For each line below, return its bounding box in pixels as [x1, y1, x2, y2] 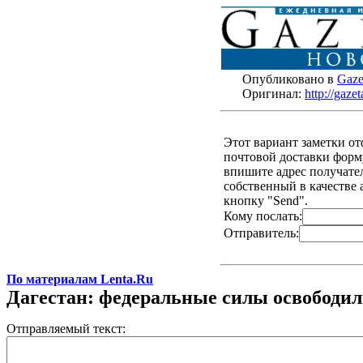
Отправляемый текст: [6, 322, 126, 335]
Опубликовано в [242, 72, 337, 86]
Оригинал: [242, 87, 305, 100]
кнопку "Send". [224, 194, 308, 207]
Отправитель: [224, 226, 299, 240]
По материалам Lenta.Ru [6, 272, 153, 286]
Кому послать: [224, 209, 302, 223]
